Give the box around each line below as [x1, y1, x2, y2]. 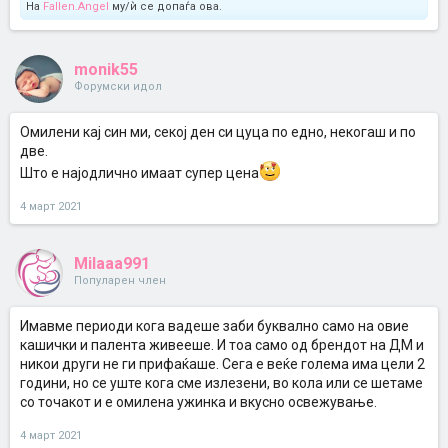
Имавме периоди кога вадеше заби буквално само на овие [20, 318, 409, 334]
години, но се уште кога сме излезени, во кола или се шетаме [20, 375, 423, 391]
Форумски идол [74, 80, 162, 93]
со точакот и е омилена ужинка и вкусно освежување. [20, 394, 377, 410]
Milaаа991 [74, 254, 150, 273]
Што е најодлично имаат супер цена [20, 165, 259, 181]
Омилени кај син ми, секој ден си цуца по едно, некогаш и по [20, 124, 416, 140]
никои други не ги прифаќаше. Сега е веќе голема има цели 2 [20, 356, 425, 372]
